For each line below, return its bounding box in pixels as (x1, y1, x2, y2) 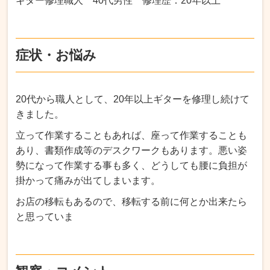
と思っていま (16, 211, 74, 222)
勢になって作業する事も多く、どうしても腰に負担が (16, 160, 248, 171)
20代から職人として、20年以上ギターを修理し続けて (16, 93, 250, 104)
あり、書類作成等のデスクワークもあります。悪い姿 (16, 145, 248, 155)
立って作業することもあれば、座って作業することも (16, 130, 248, 140)
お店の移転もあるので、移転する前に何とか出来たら (16, 196, 248, 207)
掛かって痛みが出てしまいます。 (16, 175, 161, 186)
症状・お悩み (16, 47, 97, 63)
